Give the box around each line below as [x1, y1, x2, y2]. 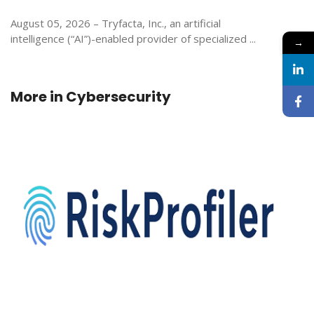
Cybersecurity [66, 87, 171, 107]
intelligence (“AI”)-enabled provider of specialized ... [11, 32, 256, 46]
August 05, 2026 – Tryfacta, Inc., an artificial [11, 16, 221, 31]
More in [11, 87, 66, 107]
